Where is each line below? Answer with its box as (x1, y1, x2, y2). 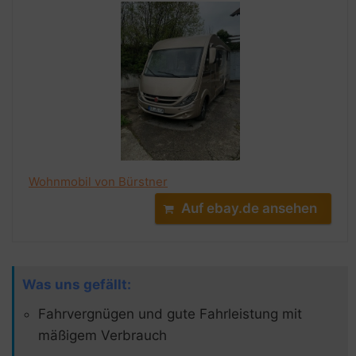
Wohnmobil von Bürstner (29, 173, 168, 189)
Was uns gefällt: (22, 276, 131, 292)
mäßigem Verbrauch (38, 327, 167, 343)
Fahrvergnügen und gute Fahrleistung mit (38, 305, 302, 322)
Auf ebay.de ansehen (181, 199, 317, 216)
